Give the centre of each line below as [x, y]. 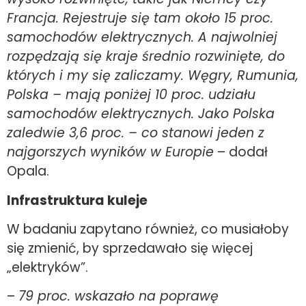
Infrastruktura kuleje [77, 200]
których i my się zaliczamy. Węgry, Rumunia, [153, 76]
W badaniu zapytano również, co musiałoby [148, 229]
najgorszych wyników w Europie [110, 152]
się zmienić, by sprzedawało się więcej [130, 248]
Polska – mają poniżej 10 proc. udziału [131, 95]
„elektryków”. [47, 267]
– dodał [241, 152]
